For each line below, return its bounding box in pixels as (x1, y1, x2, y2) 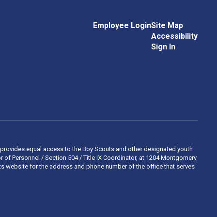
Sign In (151, 42, 175, 51)
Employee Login (93, 21, 151, 30)
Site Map (151, 21, 183, 30)
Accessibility (151, 31, 198, 41)
